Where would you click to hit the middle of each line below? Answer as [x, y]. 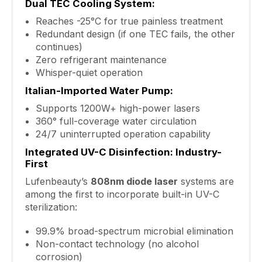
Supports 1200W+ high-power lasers [118, 108]
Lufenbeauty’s [58, 182]
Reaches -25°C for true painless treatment [129, 21]
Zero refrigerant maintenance [101, 60]
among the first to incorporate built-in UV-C [122, 194]
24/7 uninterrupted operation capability [123, 134]
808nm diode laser [134, 182]
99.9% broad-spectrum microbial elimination [134, 231]
